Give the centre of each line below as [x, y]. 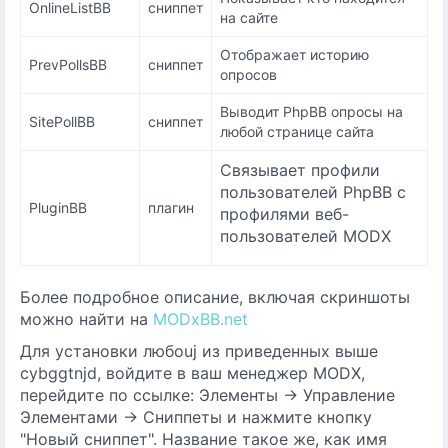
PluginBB [58, 207]
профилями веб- [284, 214]
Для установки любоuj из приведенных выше [199, 351]
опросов [248, 74]
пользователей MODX [305, 236]
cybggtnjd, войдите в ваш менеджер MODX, [192, 373]
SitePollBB [62, 121]
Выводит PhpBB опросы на [311, 111]
